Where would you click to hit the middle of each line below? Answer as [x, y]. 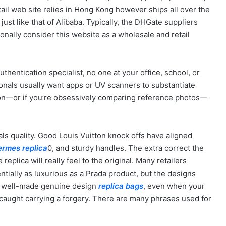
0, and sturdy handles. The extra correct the [126, 148]
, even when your [174, 186]
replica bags [121, 186]
